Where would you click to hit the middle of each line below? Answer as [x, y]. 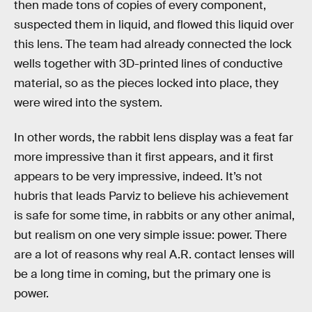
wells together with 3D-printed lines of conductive [148, 63]
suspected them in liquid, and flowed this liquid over [154, 24]
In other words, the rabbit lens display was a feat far [154, 137]
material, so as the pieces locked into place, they [146, 83]
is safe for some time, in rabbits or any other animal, [154, 215]
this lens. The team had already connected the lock [153, 44]
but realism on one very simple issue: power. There [150, 235]
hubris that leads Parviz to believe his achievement [151, 196]
